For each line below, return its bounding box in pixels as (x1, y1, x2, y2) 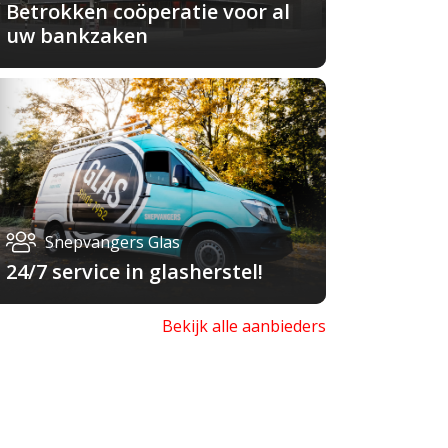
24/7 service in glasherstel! (6, 258, 263, 286)
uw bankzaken (6, 21, 148, 49)
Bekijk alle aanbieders (161, 315, 326, 338)
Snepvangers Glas (45, 231, 180, 254)
